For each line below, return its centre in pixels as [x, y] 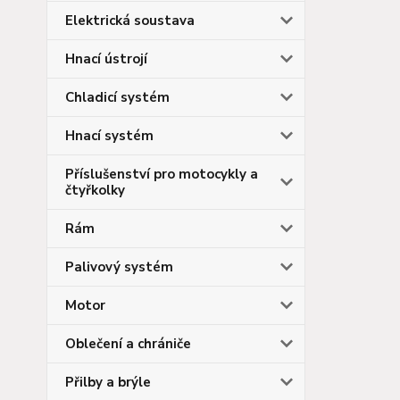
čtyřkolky [95, 190]
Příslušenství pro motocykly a [162, 174]
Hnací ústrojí [106, 58]
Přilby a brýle [108, 382]
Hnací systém [109, 135]
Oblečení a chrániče [128, 343]
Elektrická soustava [130, 20]
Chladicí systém [117, 97]
